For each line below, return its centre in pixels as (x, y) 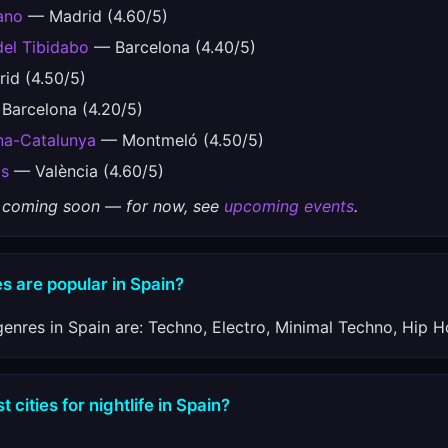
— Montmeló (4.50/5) (180, 140)
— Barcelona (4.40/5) (172, 47)
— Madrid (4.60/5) (95, 16)
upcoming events (289, 206)
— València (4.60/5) (86, 171)
